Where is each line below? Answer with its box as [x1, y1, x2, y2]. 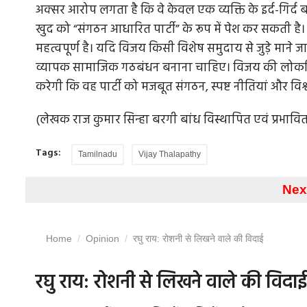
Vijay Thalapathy [138, 149, 201, 160]
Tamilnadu [78, 149, 117, 160]
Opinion [86, 233, 119, 245]
